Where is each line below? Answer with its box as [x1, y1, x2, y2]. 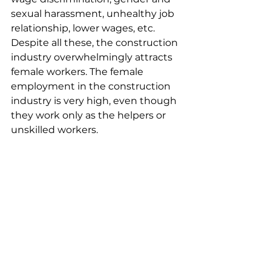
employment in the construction [11, 80, 173, 92]
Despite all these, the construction [11, 36, 180, 48]
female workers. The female [11, 65, 146, 77]
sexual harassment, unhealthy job [11, 7, 177, 19]
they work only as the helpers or [11, 109, 168, 121]
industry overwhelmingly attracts [11, 51, 175, 63]
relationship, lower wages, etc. [11, 22, 157, 34]
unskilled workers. [11, 123, 98, 135]
